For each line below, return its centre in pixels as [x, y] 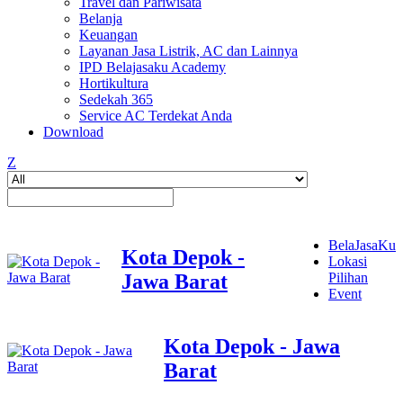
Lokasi [348, 261]
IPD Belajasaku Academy [152, 67]
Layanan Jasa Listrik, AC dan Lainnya [188, 51]
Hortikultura [114, 83]
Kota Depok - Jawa [252, 346]
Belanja [101, 18]
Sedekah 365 [116, 99]
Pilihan [348, 278]
